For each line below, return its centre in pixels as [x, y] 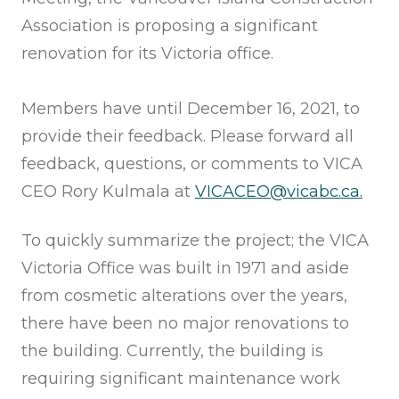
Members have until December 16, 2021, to [191, 108]
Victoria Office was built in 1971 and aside [185, 268]
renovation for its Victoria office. [147, 53]
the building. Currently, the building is [172, 350]
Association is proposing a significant [170, 25]
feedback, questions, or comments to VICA [192, 163]
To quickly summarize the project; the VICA [195, 240]
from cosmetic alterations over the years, [184, 295]
